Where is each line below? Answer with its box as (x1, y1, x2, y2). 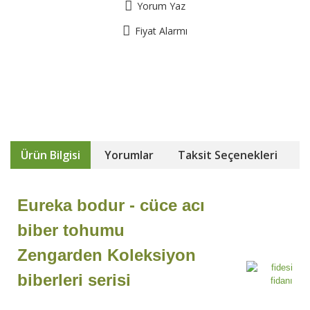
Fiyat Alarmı (135, 24, 188, 37)
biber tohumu (17, 221, 125, 239)
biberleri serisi (17, 271, 131, 289)
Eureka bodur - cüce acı (17, 196, 205, 215)
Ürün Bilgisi (21, 147, 80, 163)
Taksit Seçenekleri (178, 147, 277, 163)
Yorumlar (104, 147, 154, 163)
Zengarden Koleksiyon (17, 246, 196, 264)
